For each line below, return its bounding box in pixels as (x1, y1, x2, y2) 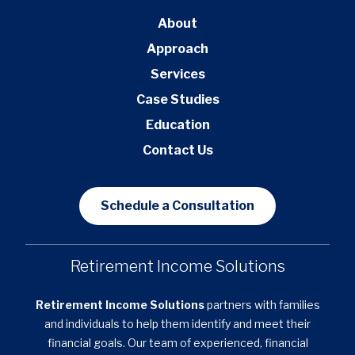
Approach (147, 40, 208, 56)
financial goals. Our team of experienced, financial (47, 336, 308, 349)
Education (145, 116, 210, 132)
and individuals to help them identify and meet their (44, 317, 311, 330)
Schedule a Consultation (101, 197, 254, 213)
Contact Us (142, 142, 213, 158)
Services (150, 66, 205, 82)
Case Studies (136, 91, 219, 107)
